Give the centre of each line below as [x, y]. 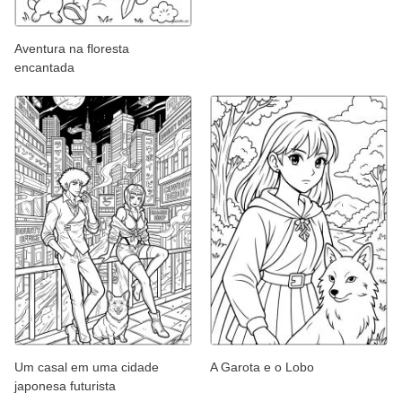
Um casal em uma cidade [87, 367]
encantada [44, 67]
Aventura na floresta [72, 48]
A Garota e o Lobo [262, 367]
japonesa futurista [65, 386]
